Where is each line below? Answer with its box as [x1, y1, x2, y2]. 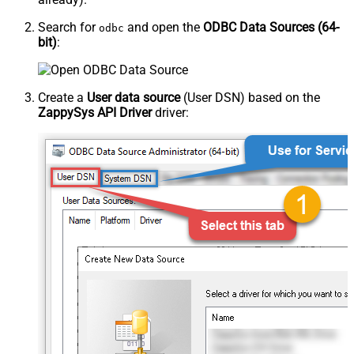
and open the [124, 19, 203, 35]
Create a [38, 89, 87, 105]
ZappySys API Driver [38, 104, 152, 120]
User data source [87, 89, 180, 105]
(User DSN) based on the [180, 89, 320, 105]
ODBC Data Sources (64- [203, 19, 339, 35]
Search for [38, 19, 99, 35]
